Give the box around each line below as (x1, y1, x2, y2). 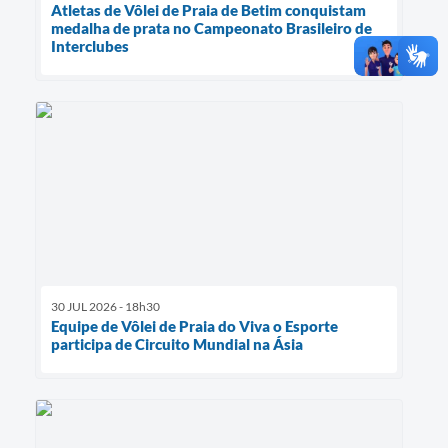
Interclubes (51, 36, 129, 55)
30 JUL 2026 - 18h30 (51, 298, 160, 314)
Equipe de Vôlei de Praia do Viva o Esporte (51, 316, 338, 335)
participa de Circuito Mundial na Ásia (51, 334, 303, 353)
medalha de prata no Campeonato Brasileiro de (51, 18, 372, 37)
